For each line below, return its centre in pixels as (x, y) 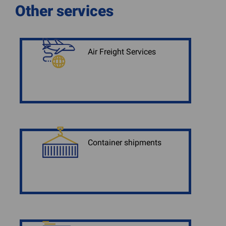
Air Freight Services (122, 52)
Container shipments (125, 143)
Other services (64, 11)
